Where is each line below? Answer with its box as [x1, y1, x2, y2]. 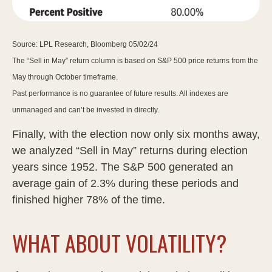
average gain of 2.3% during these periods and [12, 177, 239, 189]
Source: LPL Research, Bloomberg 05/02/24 [12, 39, 158, 49]
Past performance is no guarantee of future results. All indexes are [12, 89, 228, 98]
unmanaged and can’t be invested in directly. [12, 105, 159, 114]
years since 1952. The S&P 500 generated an [12, 160, 233, 173]
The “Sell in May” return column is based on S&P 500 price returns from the [12, 56, 258, 65]
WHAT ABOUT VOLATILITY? [12, 226, 226, 259]
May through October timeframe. [12, 72, 118, 81]
